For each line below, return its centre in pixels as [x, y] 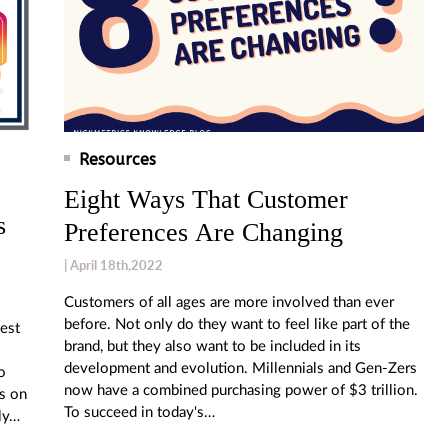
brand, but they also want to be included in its [212, 346]
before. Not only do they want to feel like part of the [237, 324]
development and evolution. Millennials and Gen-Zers [240, 368]
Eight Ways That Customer [206, 199]
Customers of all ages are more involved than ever [229, 302]
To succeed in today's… [139, 412]
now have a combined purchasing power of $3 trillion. [241, 390]
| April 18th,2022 [113, 264]
